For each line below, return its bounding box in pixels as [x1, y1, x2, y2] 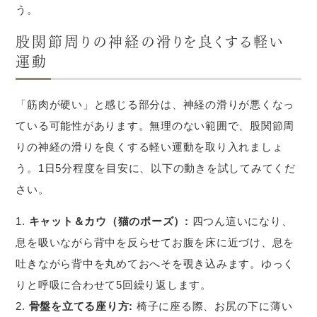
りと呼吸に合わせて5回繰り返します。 [16, 279, 212, 291]
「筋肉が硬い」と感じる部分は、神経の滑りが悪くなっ [16, 98, 295, 110]
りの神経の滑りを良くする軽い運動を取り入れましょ [16, 141, 284, 153]
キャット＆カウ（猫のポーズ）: [28, 215, 189, 227]
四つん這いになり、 [188, 215, 293, 227]
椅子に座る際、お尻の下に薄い [133, 300, 293, 312]
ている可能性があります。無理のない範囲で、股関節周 [16, 120, 295, 132]
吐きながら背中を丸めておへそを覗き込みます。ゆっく [16, 258, 295, 270]
